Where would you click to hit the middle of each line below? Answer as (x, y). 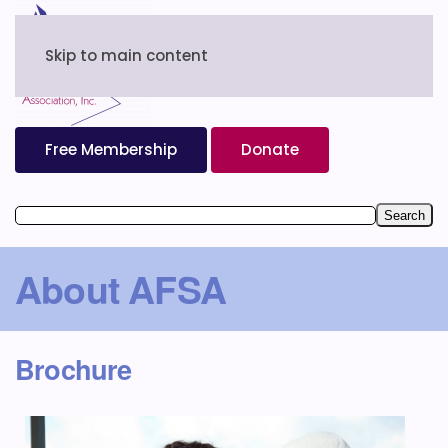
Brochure (73, 368)
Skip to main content (126, 55)
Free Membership (111, 149)
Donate (270, 149)
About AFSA (120, 288)
